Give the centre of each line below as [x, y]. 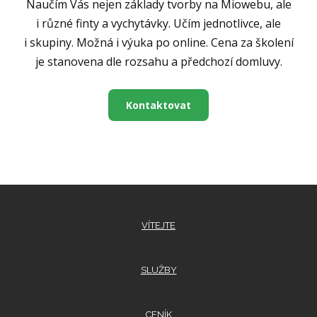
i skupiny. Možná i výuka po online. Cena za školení [158, 42]
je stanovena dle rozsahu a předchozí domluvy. [158, 61]
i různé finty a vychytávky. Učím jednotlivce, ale [158, 23]
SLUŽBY [158, 270]
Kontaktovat [158, 105]
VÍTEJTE [158, 226]
